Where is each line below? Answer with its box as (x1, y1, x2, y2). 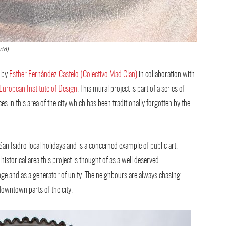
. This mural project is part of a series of (77, 85, 185, 93)
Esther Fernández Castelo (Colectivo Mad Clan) (9, 70, 137, 79)
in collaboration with (137, 70, 195, 79)
